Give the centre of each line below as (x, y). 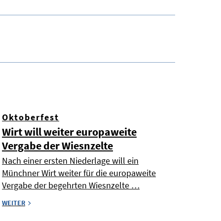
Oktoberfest (31, 117)
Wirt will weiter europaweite (69, 132)
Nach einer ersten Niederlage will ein (70, 161)
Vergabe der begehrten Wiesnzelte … (71, 185)
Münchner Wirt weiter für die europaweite (79, 173)
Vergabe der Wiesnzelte (57, 146)
